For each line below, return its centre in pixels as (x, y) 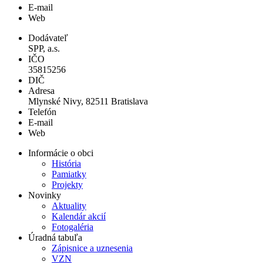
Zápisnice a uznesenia (92, 248)
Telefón (42, 112)
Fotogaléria (73, 227)
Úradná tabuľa (55, 237)
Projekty (67, 184)
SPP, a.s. (44, 48)
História (66, 163)
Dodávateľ (48, 38)
